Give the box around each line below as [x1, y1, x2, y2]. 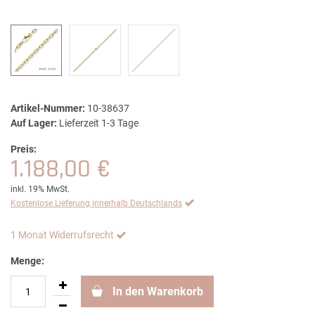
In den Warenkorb [112, 285, 203, 299]
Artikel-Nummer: [11, 103, 85, 115]
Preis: [11, 143, 37, 155]
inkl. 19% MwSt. [11, 184, 70, 195]
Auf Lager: [11, 117, 57, 129]
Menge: [11, 255, 44, 267]
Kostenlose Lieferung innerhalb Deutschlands [11, 198, 182, 209]
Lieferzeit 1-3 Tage [59, 117, 139, 129]
